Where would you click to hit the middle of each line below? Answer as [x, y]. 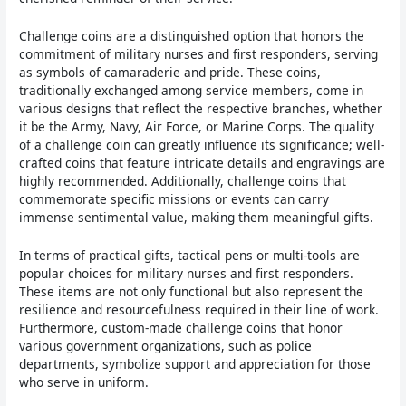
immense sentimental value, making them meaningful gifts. [197, 217]
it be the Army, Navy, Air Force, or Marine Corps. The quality [197, 127]
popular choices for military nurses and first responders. [187, 274]
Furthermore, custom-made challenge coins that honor [181, 328]
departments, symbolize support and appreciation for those [195, 364]
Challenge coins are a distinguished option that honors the [192, 36]
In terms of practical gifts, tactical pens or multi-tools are [190, 256]
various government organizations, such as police [166, 346]
